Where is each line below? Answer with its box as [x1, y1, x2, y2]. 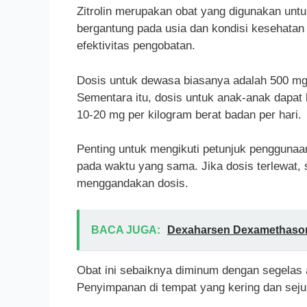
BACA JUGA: [91, 223, 160, 236]
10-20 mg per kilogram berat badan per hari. [77, 108, 302, 121]
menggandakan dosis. [77, 177, 188, 191]
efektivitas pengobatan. [77, 39, 195, 53]
